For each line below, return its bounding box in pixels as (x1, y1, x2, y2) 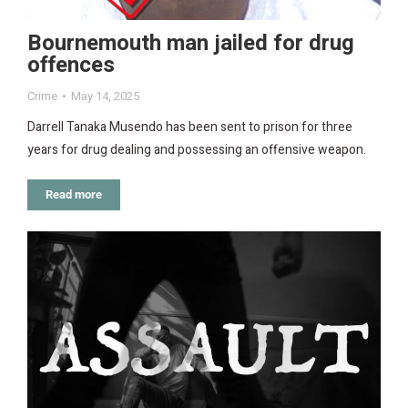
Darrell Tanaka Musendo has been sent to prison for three (27, 117, 352, 137)
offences (27, 48, 115, 81)
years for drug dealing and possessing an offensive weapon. (27, 139, 366, 159)
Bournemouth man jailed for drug (27, 26, 354, 59)
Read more (46, 187, 102, 201)
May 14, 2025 (71, 87, 139, 105)
